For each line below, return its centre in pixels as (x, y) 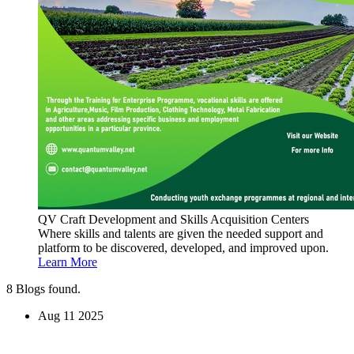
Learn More (68, 262)
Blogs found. (47, 289)
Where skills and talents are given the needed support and (181, 234)
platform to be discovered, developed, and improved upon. (183, 248)
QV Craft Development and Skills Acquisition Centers (173, 220)
